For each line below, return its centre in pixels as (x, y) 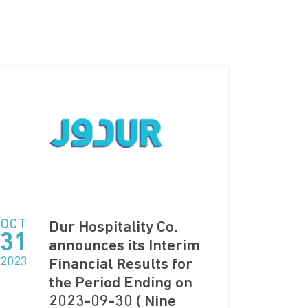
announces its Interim (124, 246)
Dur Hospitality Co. (113, 228)
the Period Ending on (120, 283)
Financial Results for (120, 265)
